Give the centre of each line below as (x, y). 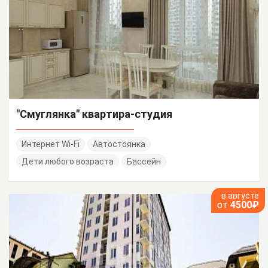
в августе (240, 195)
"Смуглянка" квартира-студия (94, 114)
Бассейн (144, 161)
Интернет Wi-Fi (51, 144)
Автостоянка (119, 144)
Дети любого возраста (68, 161)
